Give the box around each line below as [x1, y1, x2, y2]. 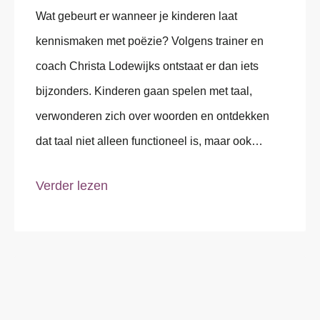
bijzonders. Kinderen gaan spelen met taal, [36, 85, 252, 98]
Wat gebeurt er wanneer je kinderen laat [36, 10, 237, 23]
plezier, [36, 160, 72, 173]
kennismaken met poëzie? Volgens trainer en [36, 35, 264, 48]
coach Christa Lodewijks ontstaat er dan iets [36, 60, 259, 73]
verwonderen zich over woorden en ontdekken [36, 110, 269, 123]
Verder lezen [36, 179, 108, 194]
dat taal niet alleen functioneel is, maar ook [36, 135, 251, 148]
